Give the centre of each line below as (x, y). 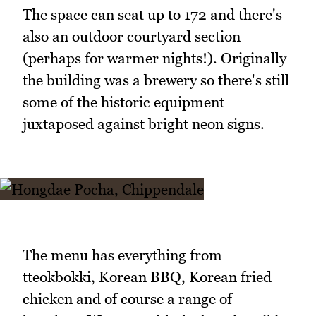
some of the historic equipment (123, 102)
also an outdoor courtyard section (132, 36)
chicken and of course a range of (127, 299)
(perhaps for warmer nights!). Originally (154, 58)
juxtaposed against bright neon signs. (144, 123)
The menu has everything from (122, 255)
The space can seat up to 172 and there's (152, 14)
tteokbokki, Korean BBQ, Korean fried (147, 277)
